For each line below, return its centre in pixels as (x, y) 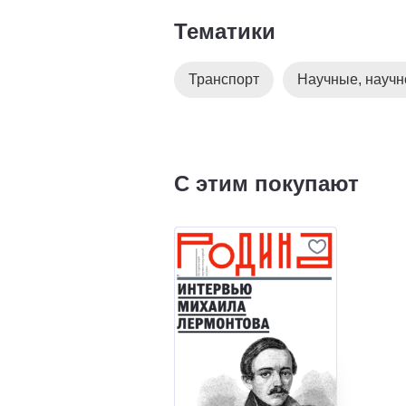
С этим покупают (266, 183)
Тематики (225, 31)
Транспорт (224, 79)
